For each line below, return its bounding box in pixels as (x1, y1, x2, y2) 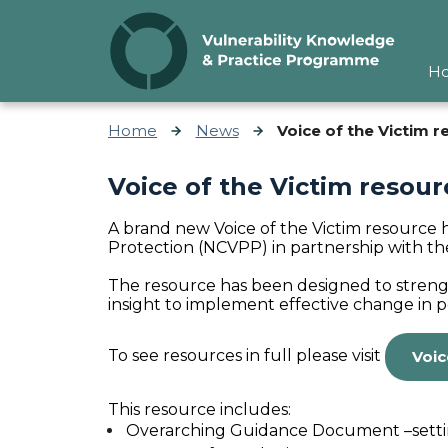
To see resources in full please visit (108, 346, 385, 366)
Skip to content (14, 14, 147, 33)
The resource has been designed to (108, 275, 396, 295)
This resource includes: (108, 399, 291, 419)
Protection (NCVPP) (108, 237, 268, 257)
